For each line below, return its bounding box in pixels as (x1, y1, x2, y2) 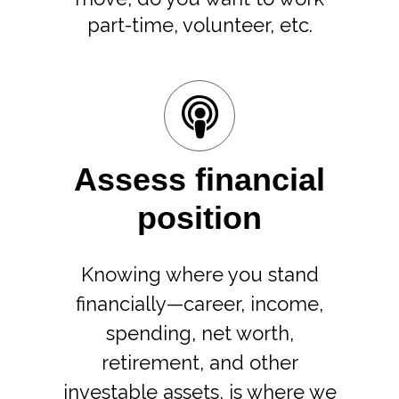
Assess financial (74, 161, 325, 198)
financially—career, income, (76, 292, 323, 315)
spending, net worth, (105, 322, 294, 345)
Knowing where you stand (80, 263, 319, 286)
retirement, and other (101, 351, 298, 374)
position (137, 199, 262, 236)
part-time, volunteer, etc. (86, 13, 313, 37)
